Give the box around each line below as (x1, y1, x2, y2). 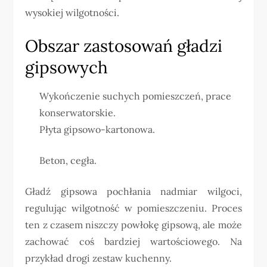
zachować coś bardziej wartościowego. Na (25, 235, 242, 247)
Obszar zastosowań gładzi (25, 35, 223, 57)
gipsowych (25, 57, 108, 78)
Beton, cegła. (39, 154, 97, 166)
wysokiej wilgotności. (25, 7, 120, 18)
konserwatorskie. (39, 107, 116, 119)
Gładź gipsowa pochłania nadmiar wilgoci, (25, 185, 242, 197)
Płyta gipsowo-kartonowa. (39, 123, 156, 135)
